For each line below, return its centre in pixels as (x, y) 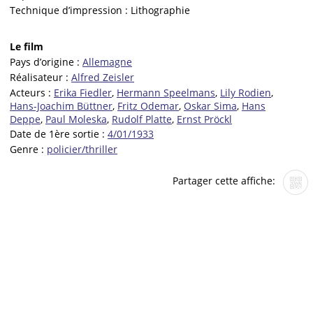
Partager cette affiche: (225, 180)
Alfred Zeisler (103, 77)
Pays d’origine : (46, 62)
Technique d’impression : (70, 10)
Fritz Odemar (148, 105)
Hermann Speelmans (166, 92)
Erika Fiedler (83, 92)
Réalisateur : (41, 77)
